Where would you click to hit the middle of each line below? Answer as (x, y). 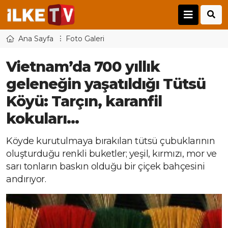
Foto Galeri (85, 39)
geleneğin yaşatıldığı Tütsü (106, 84)
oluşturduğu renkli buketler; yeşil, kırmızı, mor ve (111, 154)
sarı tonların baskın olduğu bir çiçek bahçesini (106, 167)
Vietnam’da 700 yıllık (83, 67)
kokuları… (42, 119)
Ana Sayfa (36, 39)
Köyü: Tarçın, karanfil (84, 101)
